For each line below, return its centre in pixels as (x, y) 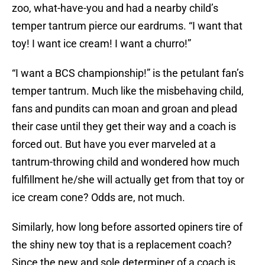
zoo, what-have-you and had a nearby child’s (115, 8)
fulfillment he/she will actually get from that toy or (128, 180)
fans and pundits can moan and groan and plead (125, 109)
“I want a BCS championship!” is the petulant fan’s (128, 73)
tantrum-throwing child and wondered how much (126, 162)
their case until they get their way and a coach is (124, 127)
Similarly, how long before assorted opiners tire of (127, 227)
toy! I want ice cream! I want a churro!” (101, 44)
